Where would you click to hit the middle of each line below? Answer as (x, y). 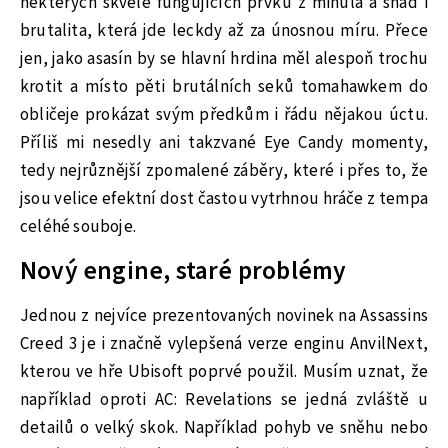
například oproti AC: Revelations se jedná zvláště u (224, 399)
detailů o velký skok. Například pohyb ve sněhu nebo (224, 427)
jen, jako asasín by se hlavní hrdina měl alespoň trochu (224, 59)
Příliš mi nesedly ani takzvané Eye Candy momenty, (224, 143)
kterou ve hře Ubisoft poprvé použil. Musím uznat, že (224, 371)
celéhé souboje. (78, 227)
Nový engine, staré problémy (183, 271)
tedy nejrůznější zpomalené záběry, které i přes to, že (224, 171)
